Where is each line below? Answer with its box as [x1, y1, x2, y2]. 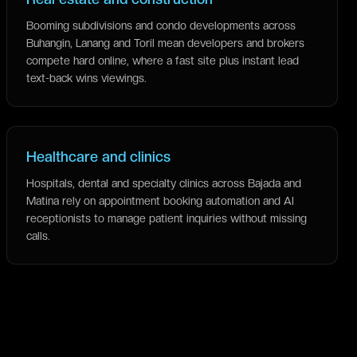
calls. [26, 229, 50, 242]
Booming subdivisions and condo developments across [26, 19, 296, 32]
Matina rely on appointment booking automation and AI [26, 194, 294, 207]
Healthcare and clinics [26, 148, 171, 165]
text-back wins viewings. [26, 72, 147, 84]
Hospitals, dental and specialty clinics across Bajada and [26, 177, 301, 190]
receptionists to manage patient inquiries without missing [26, 212, 307, 225]
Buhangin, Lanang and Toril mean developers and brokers [26, 37, 304, 49]
